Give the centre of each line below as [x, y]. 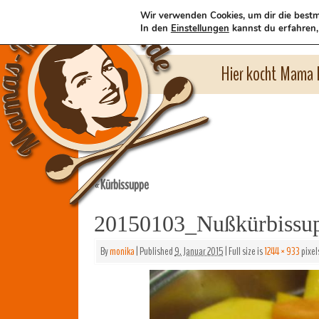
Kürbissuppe [124, 185]
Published [156, 251]
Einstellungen [200, 28]
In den [155, 28]
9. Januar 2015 [199, 251]
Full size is [246, 251]
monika [122, 251]
